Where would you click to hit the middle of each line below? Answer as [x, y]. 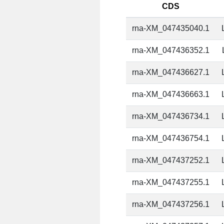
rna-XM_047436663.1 [171, 94]
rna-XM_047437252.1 [171, 160]
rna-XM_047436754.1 [171, 138]
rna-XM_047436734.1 [171, 116]
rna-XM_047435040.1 [171, 28]
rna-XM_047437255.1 [171, 182]
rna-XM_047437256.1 [171, 204]
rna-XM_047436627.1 [171, 72]
